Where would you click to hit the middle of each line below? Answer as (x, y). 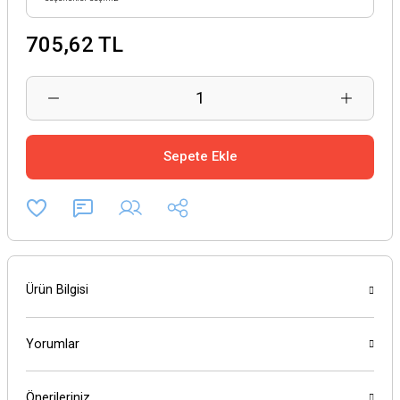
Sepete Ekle (200, 157)
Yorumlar (53, 344)
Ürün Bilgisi (57, 290)
